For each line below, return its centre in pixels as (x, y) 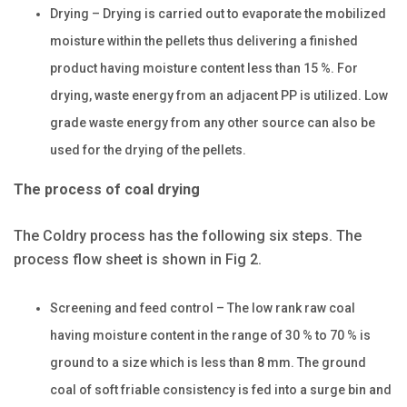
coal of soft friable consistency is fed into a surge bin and (221, 389)
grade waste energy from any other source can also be (213, 122)
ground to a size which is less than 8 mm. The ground (208, 362)
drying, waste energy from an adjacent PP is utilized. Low (219, 95)
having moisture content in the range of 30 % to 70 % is (210, 335)
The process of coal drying (107, 189)
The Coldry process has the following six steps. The (188, 235)
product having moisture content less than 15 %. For (204, 68)
